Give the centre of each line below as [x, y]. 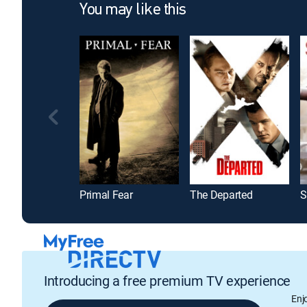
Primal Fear [106, 195]
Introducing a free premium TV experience [167, 280]
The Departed [221, 195]
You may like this [133, 10]
